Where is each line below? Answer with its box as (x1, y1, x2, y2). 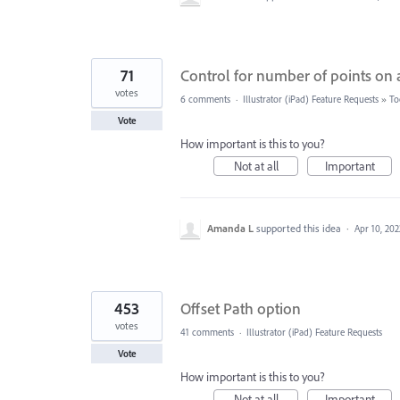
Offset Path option (180, 298, 301, 320)
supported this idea (256, 221, 344, 236)
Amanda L (207, 221, 254, 236)
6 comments (180, 93, 230, 106)
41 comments (180, 326, 234, 339)
